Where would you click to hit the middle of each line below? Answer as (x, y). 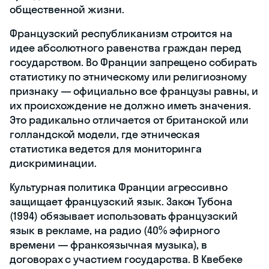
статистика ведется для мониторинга (106, 149)
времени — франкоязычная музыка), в (109, 245)
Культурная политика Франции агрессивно (119, 187)
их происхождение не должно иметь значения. (130, 106)
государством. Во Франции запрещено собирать (133, 62)
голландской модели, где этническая (105, 134)
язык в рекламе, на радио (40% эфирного (115, 231)
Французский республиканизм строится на (121, 34)
